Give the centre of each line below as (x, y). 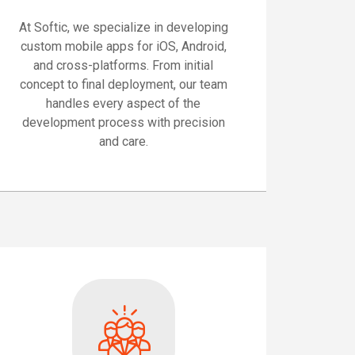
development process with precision (123, 122)
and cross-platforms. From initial (124, 65)
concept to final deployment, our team (123, 84)
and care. (123, 141)
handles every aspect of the (124, 103)
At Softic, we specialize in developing (123, 27)
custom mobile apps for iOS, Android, (123, 46)
